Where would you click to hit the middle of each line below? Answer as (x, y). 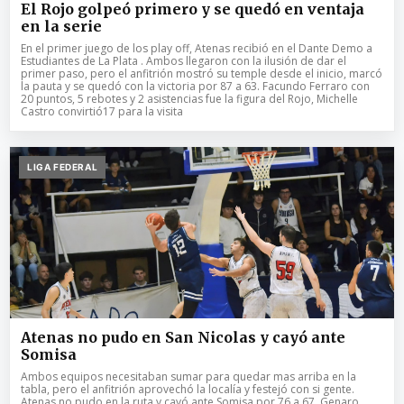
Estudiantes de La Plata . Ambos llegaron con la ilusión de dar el (184, 60)
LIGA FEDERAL (63, 166)
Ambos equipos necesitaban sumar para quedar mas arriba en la (188, 376)
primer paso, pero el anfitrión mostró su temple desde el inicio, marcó (202, 73)
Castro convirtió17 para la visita (102, 111)
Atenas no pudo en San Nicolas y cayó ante (183, 337)
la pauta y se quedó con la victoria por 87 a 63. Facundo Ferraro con (195, 86)
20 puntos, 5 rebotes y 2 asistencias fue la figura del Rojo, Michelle (189, 98)
